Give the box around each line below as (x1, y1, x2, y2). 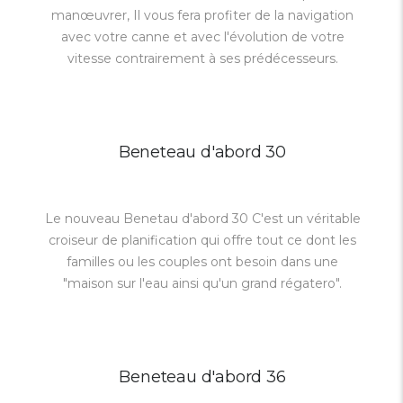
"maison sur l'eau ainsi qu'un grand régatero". (63, 275, 342, 291)
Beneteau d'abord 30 (118, 142, 287, 162)
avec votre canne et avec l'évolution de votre (60, 29, 345, 45)
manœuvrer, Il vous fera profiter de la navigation (51, 7, 354, 23)
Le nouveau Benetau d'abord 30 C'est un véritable (44, 210, 361, 227)
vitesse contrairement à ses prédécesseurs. (67, 50, 338, 67)
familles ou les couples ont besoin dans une (67, 254, 338, 270)
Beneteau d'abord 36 (119, 367, 286, 387)
